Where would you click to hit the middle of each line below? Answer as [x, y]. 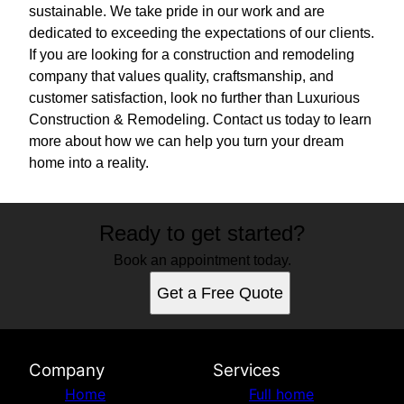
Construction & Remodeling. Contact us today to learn [200, 120]
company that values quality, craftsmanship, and [181, 77]
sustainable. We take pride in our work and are [177, 12]
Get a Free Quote [220, 294]
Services [247, 371]
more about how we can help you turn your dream [186, 142]
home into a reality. [89, 163]
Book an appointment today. [202, 261]
